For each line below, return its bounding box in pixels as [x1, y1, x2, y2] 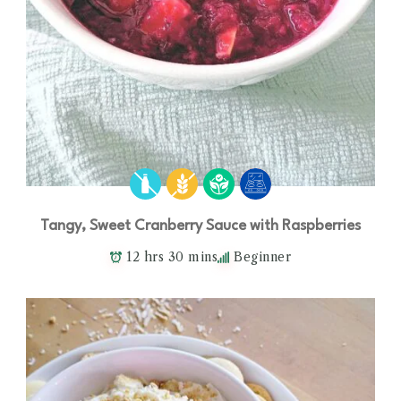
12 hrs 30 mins [126, 248, 218, 265]
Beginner [234, 248, 291, 265]
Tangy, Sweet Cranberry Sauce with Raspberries [40, 218, 361, 234]
